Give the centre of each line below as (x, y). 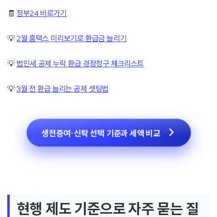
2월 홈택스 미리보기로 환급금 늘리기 (72, 39)
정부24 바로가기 (42, 13)
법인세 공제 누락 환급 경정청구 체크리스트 (80, 64)
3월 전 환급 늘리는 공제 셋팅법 (63, 89)
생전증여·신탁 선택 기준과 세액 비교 (101, 133)
